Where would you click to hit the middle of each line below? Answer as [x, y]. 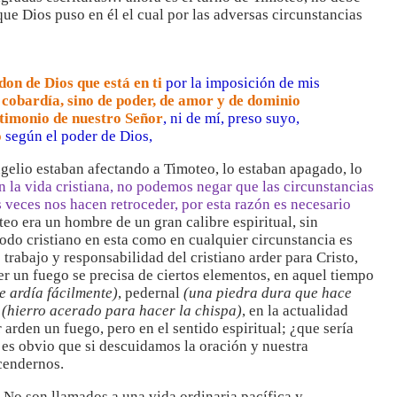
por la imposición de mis [241, 83]
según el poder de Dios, [79, 136]
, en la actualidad [295, 311]
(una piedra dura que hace [268, 293]
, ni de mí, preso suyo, [231, 118]
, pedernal [151, 293]
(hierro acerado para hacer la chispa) [122, 311]
